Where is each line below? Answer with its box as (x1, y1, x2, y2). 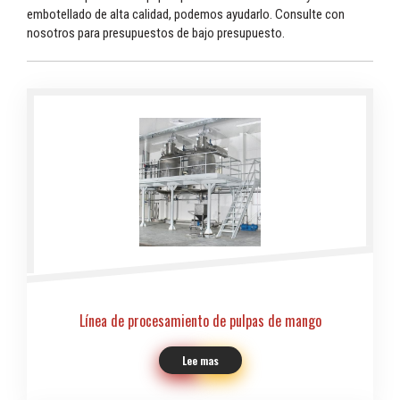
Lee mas (181, 352, 219, 368)
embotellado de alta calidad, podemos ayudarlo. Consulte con (27, 5, 345, 22)
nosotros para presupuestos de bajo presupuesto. (27, 24, 285, 41)
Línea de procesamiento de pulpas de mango (79, 309, 321, 331)
